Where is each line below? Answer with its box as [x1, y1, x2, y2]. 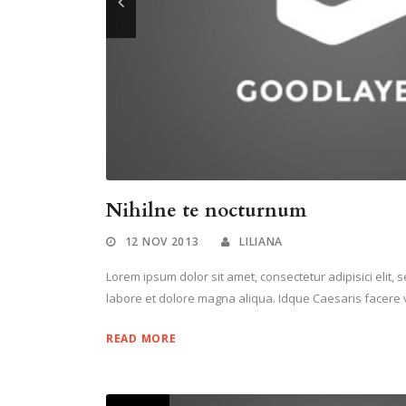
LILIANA [239, 234, 284, 250]
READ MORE [106, 331, 177, 347]
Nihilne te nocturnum [106, 198, 306, 225]
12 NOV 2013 [124, 234, 199, 250]
